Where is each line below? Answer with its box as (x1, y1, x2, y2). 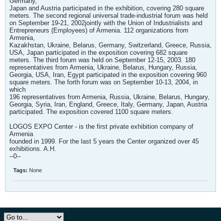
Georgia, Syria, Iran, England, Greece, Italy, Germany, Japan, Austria (9, 101, 207, 108)
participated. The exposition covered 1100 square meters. (9, 108, 173, 115)
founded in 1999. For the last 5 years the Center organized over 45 (9, 138, 199, 145)
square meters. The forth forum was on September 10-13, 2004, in (9, 78, 198, 86)
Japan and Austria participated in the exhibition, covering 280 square (9, 4, 204, 12)
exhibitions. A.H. (9, 145, 56, 152)
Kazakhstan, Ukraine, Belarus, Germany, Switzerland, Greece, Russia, (9, 41, 212, 49)
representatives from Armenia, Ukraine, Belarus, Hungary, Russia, (9, 64, 197, 71)
